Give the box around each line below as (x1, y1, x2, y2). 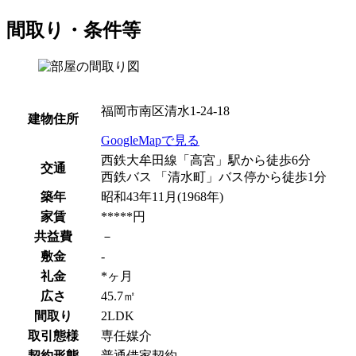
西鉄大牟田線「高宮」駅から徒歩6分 (101, 153, 311, 168)
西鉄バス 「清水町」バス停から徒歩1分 (101, 170, 327, 184)
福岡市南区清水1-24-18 (101, 104, 230, 118)
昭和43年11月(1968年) (101, 190, 223, 204)
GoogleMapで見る (101, 133, 199, 148)
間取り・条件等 (6, 20, 141, 41)
